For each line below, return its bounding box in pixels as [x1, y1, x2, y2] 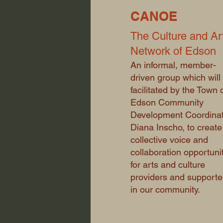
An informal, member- [130, 60, 216, 70]
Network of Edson [130, 45, 216, 57]
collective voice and [130, 134, 208, 145]
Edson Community [130, 97, 204, 108]
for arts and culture [130, 159, 205, 170]
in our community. [130, 184, 203, 195]
